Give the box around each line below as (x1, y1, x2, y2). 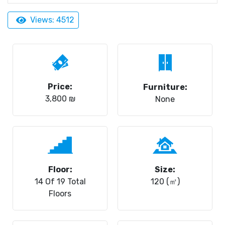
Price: (48, 82, 72, 91)
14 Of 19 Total (34, 177, 86, 186)
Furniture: (143, 82, 187, 92)
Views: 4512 (30, 15, 74, 25)
